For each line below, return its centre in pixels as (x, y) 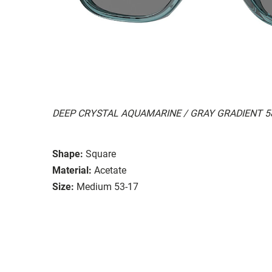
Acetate (110, 170)
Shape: (68, 154)
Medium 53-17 (107, 186)
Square (101, 154)
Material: (72, 170)
